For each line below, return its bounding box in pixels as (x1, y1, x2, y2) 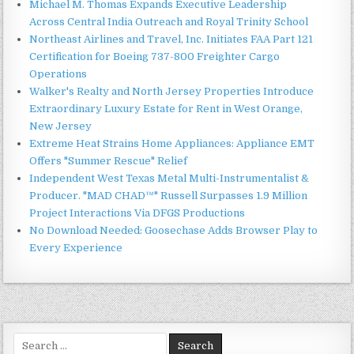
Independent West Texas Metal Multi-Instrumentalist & (29, 171, 310, 184)
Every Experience (29, 241, 123, 254)
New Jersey (29, 119, 92, 132)
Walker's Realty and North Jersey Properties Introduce (29, 85, 314, 97)
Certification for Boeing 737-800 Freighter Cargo (29, 50, 281, 62)
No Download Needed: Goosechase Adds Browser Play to (29, 224, 318, 236)
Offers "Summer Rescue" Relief (29, 154, 188, 167)
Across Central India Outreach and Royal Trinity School (29, 15, 309, 28)
